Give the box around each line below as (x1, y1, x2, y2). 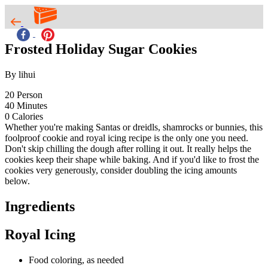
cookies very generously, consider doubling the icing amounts (5, 165, 237, 175)
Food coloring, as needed (29, 254, 124, 265)
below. (5, 175, 30, 186)
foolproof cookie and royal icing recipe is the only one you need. (5, 132, 248, 143)
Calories (12, 111, 43, 121)
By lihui (5, 69, 35, 80)
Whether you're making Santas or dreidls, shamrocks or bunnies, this (5, 121, 263, 132)
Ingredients (5, 198, 75, 214)
